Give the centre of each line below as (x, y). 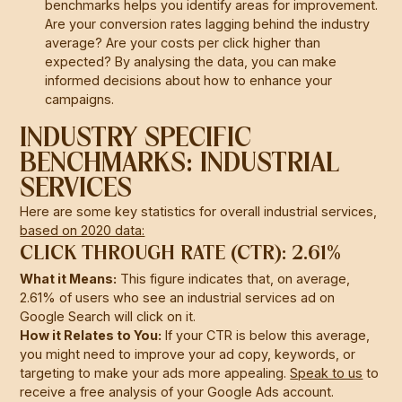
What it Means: (69, 278)
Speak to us (327, 372)
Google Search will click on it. (108, 316)
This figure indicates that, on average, (234, 278)
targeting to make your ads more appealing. (155, 372)
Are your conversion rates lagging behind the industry (208, 23)
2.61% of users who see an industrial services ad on (178, 297)
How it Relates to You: (91, 335)
